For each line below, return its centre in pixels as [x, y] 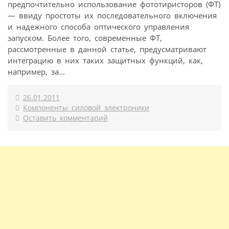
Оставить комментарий [65, 118]
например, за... [36, 71]
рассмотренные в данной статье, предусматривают [107, 49]
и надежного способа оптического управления [98, 26]
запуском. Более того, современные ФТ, [85, 38]
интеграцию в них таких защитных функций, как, [105, 60]
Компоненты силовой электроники [86, 108]
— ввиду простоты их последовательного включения [112, 15]
